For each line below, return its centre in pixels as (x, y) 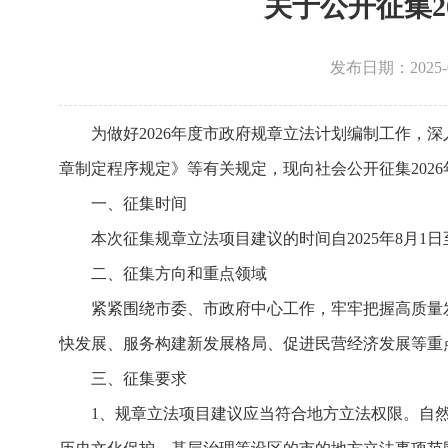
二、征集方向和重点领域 (178, 273)
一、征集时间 (138, 203)
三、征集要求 (138, 378)
